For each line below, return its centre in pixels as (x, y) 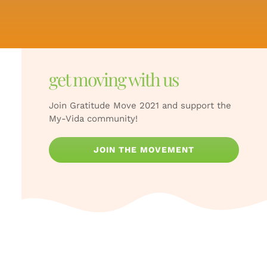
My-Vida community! (94, 118)
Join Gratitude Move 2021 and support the (140, 105)
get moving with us (114, 79)
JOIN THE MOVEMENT (144, 149)
